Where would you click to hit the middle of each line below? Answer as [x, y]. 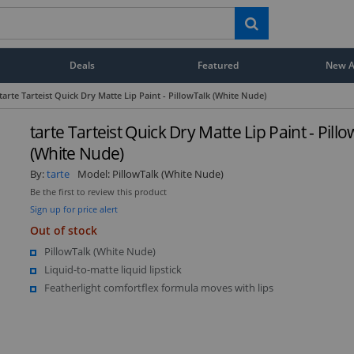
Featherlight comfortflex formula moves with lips [158, 287]
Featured [218, 65]
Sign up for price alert [73, 209]
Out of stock [63, 230]
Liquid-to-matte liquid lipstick [113, 269]
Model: [94, 173]
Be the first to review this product [98, 192]
